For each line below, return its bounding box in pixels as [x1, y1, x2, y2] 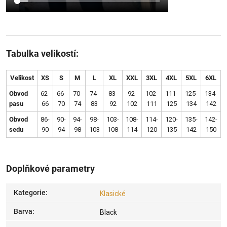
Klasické [100, 190, 126, 198]
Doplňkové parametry [6, 163, 95, 174]
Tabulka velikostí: [6, 48, 79, 59]
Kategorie [14, 188, 46, 197]
